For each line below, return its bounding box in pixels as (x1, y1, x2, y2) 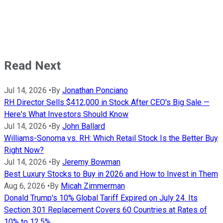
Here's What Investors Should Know (4, 110, 128, 119)
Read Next (4, 59, 61, 73)
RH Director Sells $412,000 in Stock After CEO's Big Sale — (4, 98, 210, 108)
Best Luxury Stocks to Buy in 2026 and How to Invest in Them (4, 169, 218, 179)
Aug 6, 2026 (4, 181, 45, 191)
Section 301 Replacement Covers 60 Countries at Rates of (4, 205, 207, 215)
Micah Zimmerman (61, 181, 125, 191)
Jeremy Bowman (62, 157, 120, 167)
